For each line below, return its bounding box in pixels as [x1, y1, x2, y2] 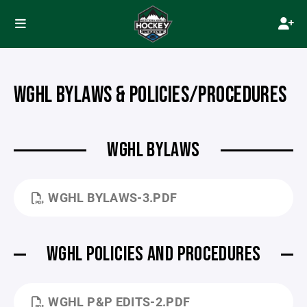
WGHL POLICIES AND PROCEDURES [46, 242, 261, 267]
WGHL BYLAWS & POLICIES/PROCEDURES [14, 82, 287, 109]
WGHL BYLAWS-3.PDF [48, 189, 177, 206]
